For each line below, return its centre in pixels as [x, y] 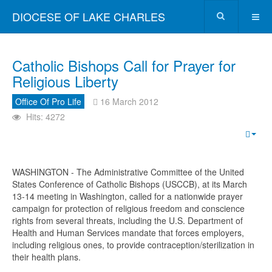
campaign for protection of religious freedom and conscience [128, 208]
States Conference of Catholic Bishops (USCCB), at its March [130, 184]
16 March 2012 [129, 101]
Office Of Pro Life [48, 101]
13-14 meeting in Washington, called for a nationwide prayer [127, 196]
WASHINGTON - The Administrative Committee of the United [128, 172]
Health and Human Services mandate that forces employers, [128, 233]
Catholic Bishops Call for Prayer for [124, 65]
